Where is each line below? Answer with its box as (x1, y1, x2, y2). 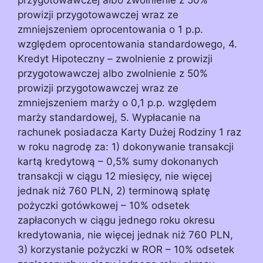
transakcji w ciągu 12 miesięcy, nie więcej (18, 170, 212, 182)
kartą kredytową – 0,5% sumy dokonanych (18, 155, 218, 167)
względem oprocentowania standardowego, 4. (18, 38, 237, 50)
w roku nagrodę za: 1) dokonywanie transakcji (18, 140, 234, 153)
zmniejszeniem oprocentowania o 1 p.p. (18, 23, 203, 35)
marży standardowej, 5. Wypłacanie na (18, 111, 201, 123)
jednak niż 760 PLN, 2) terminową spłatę (18, 184, 210, 197)
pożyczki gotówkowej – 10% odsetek (18, 199, 190, 211)
